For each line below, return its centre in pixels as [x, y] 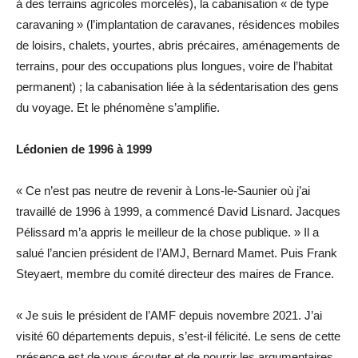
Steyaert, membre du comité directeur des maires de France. [175, 273]
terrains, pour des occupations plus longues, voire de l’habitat [174, 66]
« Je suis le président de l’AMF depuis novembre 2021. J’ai [169, 315]
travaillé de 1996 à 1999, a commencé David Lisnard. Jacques [178, 211]
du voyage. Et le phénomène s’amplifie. [118, 107]
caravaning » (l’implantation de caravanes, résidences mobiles [178, 24]
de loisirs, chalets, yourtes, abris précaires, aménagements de [178, 45]
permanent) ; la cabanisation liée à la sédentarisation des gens [177, 86]
